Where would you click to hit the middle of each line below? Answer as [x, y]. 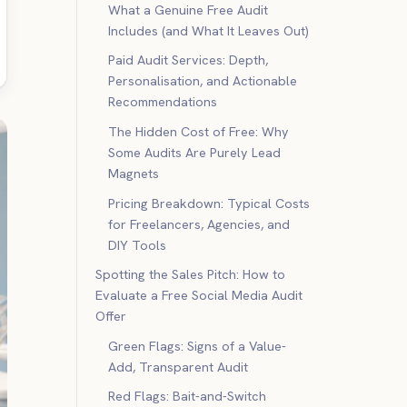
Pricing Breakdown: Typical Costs [209, 203]
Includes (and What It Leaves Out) [209, 30]
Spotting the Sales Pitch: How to [190, 275]
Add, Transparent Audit [179, 367]
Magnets [134, 173]
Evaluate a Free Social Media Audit [199, 296]
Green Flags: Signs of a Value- [198, 346]
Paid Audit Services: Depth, [189, 60]
